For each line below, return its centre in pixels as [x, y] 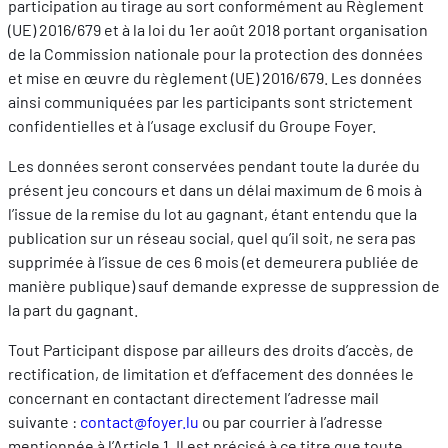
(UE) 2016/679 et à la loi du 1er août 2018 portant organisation [218, 30]
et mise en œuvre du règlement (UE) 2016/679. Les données [215, 78]
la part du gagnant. [73, 310]
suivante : [44, 422]
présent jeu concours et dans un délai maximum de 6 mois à [215, 190]
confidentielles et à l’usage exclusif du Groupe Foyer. [192, 126]
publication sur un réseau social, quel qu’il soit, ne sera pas [212, 238]
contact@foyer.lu [139, 422]
